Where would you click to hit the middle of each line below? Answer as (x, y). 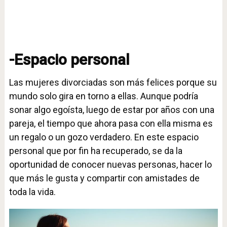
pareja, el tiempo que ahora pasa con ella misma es (111, 124)
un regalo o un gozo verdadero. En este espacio (104, 137)
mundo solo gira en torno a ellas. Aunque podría (103, 96)
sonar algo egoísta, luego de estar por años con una (111, 110)
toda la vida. (32, 192)
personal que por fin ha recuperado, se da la (96, 151)
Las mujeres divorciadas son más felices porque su (113, 83)
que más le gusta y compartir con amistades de (104, 178)
